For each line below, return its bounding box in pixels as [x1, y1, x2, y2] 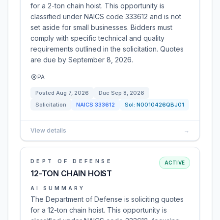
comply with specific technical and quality [30, 34, 165, 42]
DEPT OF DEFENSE [30, 158, 112, 165]
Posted [35, 89, 56, 96]
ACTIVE [164, 160, 185, 165]
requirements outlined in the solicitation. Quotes [30, 45, 184, 53]
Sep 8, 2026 [111, 89, 144, 96]
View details [30, 127, 66, 134]
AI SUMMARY [30, 185, 85, 191]
